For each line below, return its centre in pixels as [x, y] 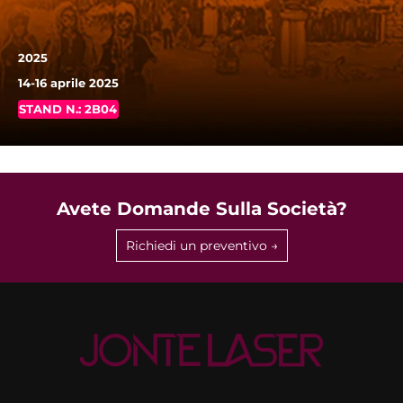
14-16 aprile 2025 [68, 83]
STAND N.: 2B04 [68, 109]
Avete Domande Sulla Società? [201, 209]
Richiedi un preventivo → [201, 246]
